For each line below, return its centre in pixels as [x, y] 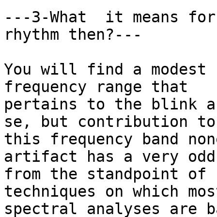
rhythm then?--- [73, 35]
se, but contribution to [110, 122]
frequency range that [96, 87]
